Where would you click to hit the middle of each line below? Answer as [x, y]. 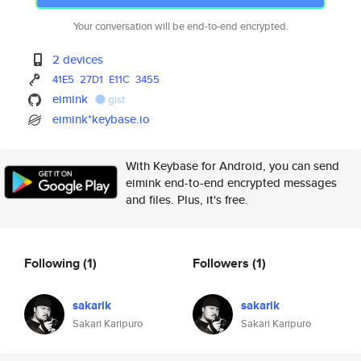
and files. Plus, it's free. [187, 199]
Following [54, 263]
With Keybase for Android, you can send [232, 166]
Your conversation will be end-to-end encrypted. [180, 26]
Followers [222, 263]
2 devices [78, 59]
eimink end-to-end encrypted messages [231, 183]
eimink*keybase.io [102, 119]
